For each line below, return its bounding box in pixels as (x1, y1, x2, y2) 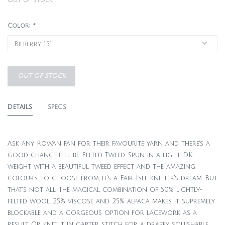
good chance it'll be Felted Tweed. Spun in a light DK (8, 152, 193, 159)
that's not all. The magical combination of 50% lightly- (8, 186, 202, 193)
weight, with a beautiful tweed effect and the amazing (8, 163, 195, 170)
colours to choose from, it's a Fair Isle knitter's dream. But (8, 175, 217, 182)
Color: (8, 23, 32, 29)
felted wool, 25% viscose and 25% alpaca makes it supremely (8, 198, 215, 205)
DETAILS (8, 104, 33, 110)
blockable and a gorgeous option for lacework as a (8, 209, 197, 216)
